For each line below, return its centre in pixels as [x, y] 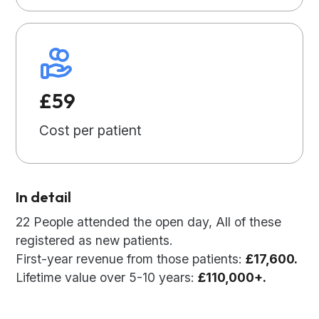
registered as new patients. [95, 241]
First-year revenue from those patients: [131, 259]
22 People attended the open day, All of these [149, 222]
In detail [44, 197]
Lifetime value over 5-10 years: [107, 278]
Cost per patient [91, 131]
